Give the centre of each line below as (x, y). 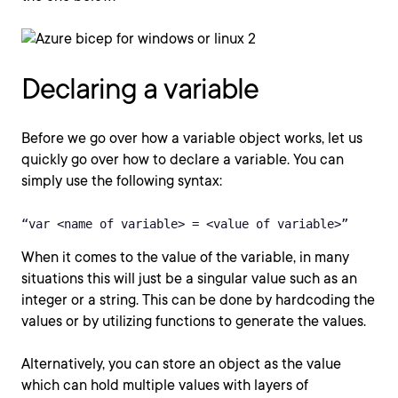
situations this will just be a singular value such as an (189, 279)
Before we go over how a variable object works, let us (192, 138)
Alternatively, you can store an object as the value (181, 364)
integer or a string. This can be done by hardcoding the (198, 300)
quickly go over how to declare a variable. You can (183, 159)
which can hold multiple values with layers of (165, 385)
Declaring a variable (140, 88)
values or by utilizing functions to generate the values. (195, 321)
